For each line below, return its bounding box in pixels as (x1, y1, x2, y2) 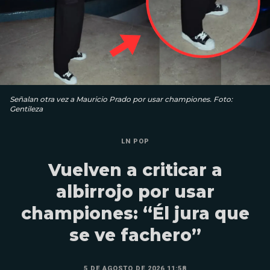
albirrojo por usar (55, 181, 215, 202)
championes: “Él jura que (20, 203, 250, 224)
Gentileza (10, 104, 43, 114)
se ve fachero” (69, 225, 201, 246)
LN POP (121, 137, 149, 146)
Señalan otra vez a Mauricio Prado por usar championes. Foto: (10, 95, 233, 104)
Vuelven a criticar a (48, 160, 222, 181)
